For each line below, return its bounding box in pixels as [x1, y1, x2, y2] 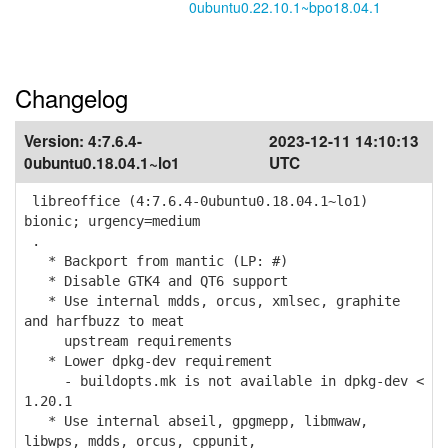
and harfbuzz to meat [24, 313, 184, 329]
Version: [24, 130, 88, 152]
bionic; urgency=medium [24, 213, 200, 229]
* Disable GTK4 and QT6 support [24, 273, 288, 289]
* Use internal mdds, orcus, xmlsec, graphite [24, 293, 400, 309]
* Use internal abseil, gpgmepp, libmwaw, [24, 413, 368, 429]
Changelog [15, 80, 128, 115]
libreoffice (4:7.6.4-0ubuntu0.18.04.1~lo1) [24, 193, 368, 209]
